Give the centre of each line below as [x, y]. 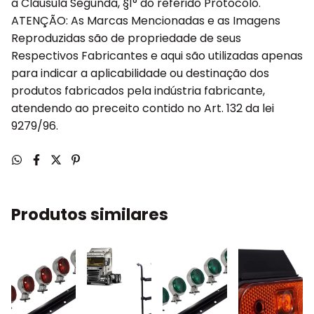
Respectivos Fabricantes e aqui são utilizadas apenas [157, 55]
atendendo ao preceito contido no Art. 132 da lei [143, 108]
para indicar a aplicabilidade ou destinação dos [140, 73]
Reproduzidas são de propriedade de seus [126, 38]
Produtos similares [90, 214]
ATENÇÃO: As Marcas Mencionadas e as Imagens [146, 20]
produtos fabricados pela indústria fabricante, [138, 90]
